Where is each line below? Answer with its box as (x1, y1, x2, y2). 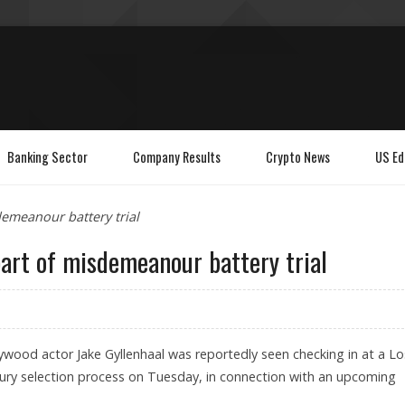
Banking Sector (7, 146, 88, 166)
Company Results (133, 146, 221, 166)
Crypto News (266, 146, 330, 166)
